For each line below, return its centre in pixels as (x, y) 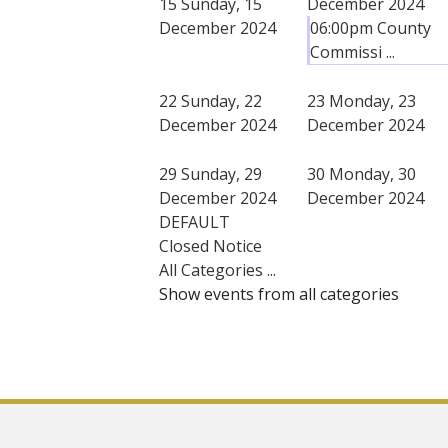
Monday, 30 (372, 173)
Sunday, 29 (221, 173)
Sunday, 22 (221, 100)
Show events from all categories (279, 293)
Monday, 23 (372, 100)
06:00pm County (370, 27)
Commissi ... (352, 51)
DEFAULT (194, 221)
